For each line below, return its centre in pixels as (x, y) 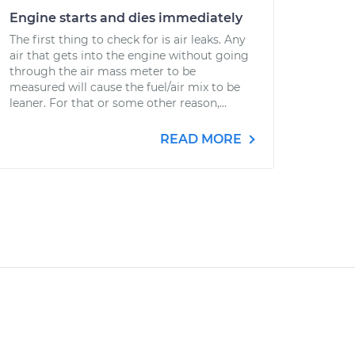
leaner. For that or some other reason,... (118, 103)
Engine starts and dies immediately (126, 18)
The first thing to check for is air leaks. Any (128, 40)
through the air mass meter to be (103, 71)
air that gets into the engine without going (129, 55)
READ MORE (202, 139)
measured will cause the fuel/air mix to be (125, 87)
